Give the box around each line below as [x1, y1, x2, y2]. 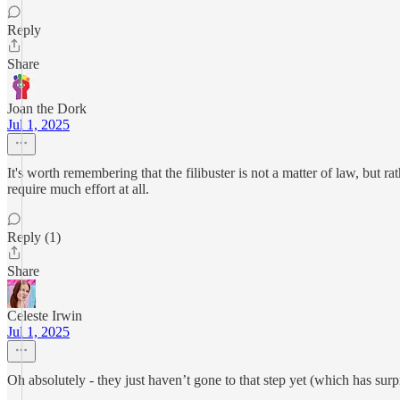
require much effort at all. [7, 181, 149, 196]
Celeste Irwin [7, 308, 82, 323]
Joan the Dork [7, 101, 87, 116]
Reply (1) [7, 229, 61, 245]
